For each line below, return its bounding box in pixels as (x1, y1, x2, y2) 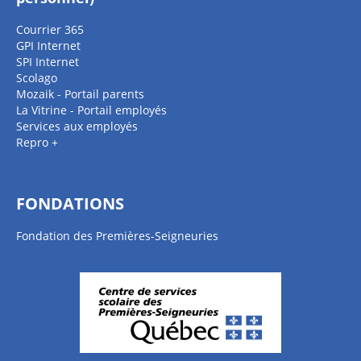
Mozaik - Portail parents (16, 86, 144, 102)
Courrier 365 (16, 22, 84, 37)
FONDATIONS (16, 193, 124, 214)
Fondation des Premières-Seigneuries (16, 228, 218, 243)
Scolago (16, 70, 57, 85)
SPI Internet (16, 54, 79, 69)
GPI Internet (16, 38, 81, 53)
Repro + (16, 135, 58, 150)
